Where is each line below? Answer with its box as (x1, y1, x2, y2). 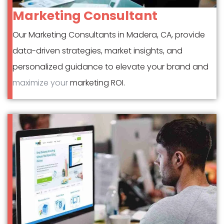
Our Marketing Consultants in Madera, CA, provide (12, 29, 205, 41)
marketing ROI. (68, 77, 125, 89)
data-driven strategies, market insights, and (12, 45, 182, 57)
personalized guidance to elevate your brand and (12, 61, 208, 73)
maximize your (12, 77, 68, 89)
